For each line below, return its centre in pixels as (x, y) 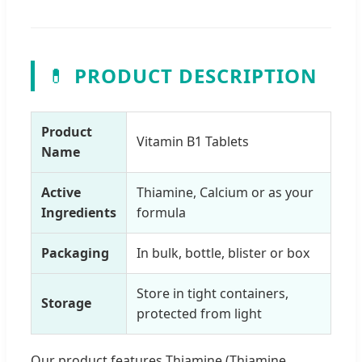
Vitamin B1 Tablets (193, 141)
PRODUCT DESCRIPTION (196, 75)
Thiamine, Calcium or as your (225, 192)
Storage (66, 303)
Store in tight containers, (213, 293)
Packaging (75, 253)
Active (61, 192)
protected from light (199, 313)
